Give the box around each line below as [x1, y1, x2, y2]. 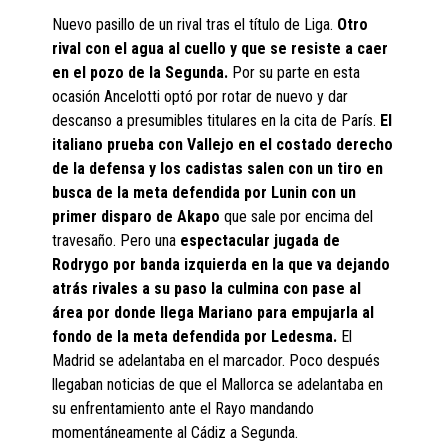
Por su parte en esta [232, 63, 361, 82]
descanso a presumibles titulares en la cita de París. [52, 111, 381, 130]
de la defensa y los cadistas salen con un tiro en [52, 159, 384, 178]
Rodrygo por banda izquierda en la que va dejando [52, 255, 391, 274]
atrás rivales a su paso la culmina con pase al [52, 279, 362, 298]
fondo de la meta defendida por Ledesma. [52, 327, 342, 346]
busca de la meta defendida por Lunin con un [52, 183, 357, 202]
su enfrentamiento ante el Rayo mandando [52, 399, 315, 418]
